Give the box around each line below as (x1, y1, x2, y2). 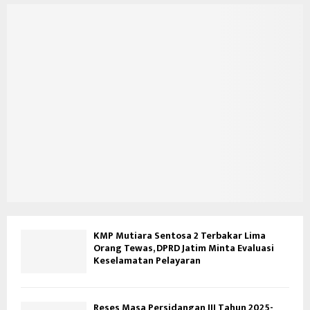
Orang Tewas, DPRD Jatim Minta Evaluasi (93, 239, 274, 256)
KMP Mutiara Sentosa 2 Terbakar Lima (93, 227, 266, 244)
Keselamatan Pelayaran (93, 252, 201, 268)
